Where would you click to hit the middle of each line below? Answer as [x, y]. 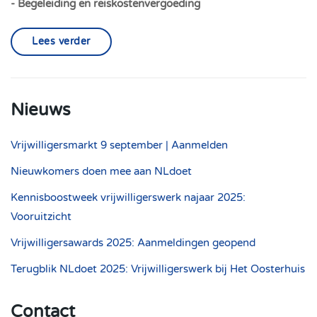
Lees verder [61, 41]
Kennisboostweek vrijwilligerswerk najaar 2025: [128, 197]
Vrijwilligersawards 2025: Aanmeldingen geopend [133, 243]
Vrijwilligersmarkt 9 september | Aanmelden [119, 145]
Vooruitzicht [41, 217]
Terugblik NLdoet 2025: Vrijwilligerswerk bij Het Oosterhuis [158, 269]
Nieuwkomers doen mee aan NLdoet [101, 171]
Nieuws [41, 110]
